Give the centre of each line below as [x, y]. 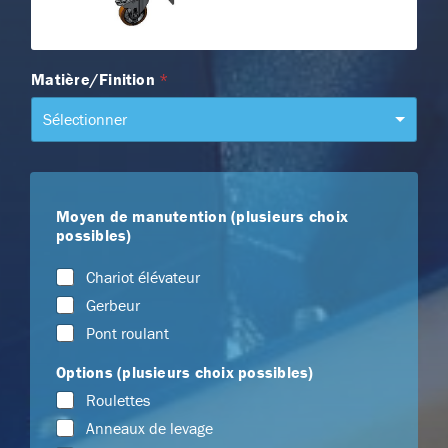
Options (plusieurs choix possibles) [185, 371]
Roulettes [118, 399]
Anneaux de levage [150, 427]
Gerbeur [113, 304]
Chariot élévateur [143, 276]
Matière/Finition [95, 78]
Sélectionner [85, 118]
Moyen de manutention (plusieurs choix [202, 215]
